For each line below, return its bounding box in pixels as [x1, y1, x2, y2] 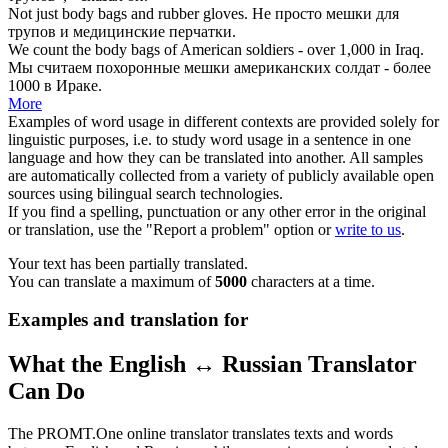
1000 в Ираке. [8, 76, 102, 94]
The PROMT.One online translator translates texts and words [8, 425, 393, 443]
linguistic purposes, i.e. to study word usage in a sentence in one [8, 130, 411, 148]
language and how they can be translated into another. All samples [8, 148, 423, 166]
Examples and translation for [8, 309, 248, 331]
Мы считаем [8, 58, 96, 76]
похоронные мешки [96, 58, 230, 76]
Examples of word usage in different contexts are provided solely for [8, 112, 439, 130]
